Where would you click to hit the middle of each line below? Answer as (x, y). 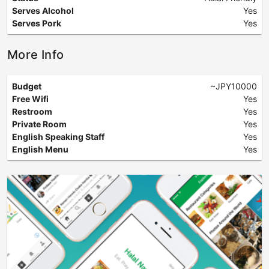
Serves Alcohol (43, 11)
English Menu (40, 149)
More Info (36, 55)
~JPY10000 (234, 86)
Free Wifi (30, 99)
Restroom (32, 111)
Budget (27, 86)
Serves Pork (37, 23)
